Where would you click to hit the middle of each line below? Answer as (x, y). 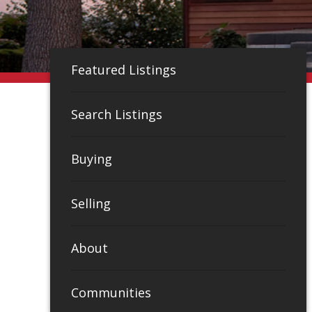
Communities (111, 292)
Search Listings (117, 114)
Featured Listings (124, 69)
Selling (91, 203)
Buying (92, 158)
